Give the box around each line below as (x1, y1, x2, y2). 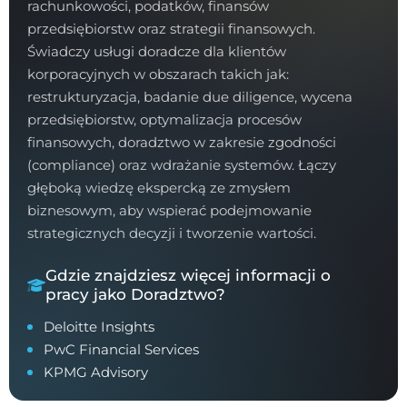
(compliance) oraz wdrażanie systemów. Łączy (27, 156, 337, 174)
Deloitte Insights (44, 318, 155, 335)
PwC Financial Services (44, 341, 200, 358)
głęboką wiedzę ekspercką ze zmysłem (27, 179, 292, 196)
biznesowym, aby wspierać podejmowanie (27, 202, 313, 219)
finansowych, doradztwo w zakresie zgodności (27, 134, 337, 151)
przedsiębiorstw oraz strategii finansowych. (27, 20, 316, 37)
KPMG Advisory (44, 363, 149, 381)
